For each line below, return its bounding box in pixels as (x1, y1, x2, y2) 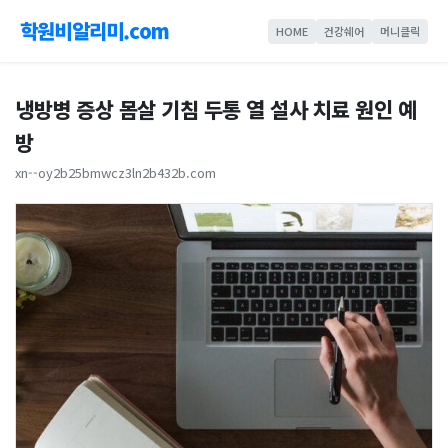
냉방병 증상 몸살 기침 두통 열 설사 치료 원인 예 (15, 94, 416, 124)
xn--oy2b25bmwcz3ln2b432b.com (15, 163, 216, 182)
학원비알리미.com (20, 16, 169, 45)
